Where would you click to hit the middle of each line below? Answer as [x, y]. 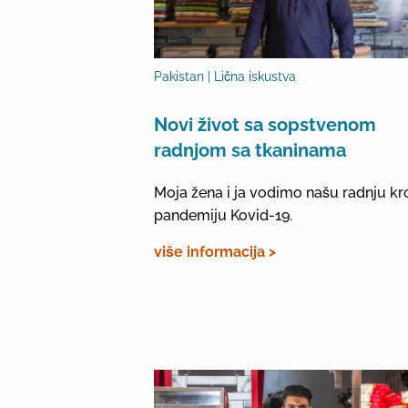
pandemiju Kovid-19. [223, 216]
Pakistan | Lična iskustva [224, 77]
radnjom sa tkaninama [250, 151]
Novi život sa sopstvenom [265, 125]
